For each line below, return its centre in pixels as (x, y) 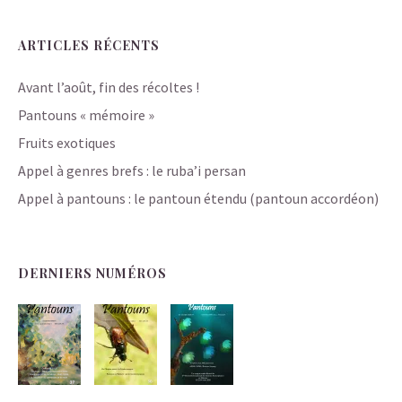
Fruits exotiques (67, 142)
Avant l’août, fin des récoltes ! (109, 87)
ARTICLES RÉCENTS (89, 45)
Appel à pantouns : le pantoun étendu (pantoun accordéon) (198, 198)
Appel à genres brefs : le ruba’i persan (132, 170)
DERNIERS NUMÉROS (92, 273)
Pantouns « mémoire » (86, 114)
